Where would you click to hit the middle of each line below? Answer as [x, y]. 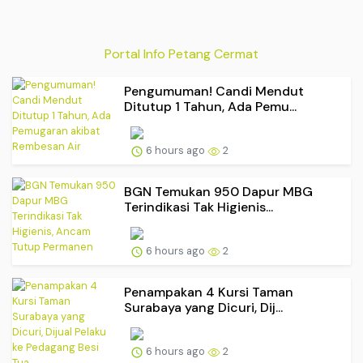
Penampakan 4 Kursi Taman [209, 293]
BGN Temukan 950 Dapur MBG [218, 192]
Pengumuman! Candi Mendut [214, 92]
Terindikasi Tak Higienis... [199, 207]
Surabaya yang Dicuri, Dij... [203, 308]
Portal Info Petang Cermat [181, 54]
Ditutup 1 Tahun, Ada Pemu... [210, 107]
